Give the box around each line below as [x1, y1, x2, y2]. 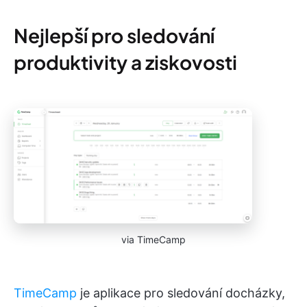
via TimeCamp [121, 234, 186, 246]
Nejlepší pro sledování [14, 23, 214, 48]
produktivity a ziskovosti [14, 50, 237, 75]
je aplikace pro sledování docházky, [77, 286, 285, 301]
